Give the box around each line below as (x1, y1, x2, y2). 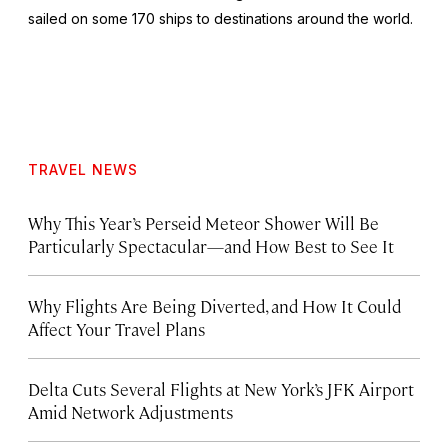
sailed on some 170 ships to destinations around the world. (28, 9, 413, 27)
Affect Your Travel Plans (28, 317, 205, 340)
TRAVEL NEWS (28, 160, 138, 178)
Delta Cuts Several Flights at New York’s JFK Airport (28, 377, 414, 400)
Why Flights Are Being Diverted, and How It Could (28, 294, 401, 317)
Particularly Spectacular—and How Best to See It (28, 234, 394, 257)
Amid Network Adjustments (28, 400, 233, 423)
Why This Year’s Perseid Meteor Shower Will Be (28, 211, 379, 234)
